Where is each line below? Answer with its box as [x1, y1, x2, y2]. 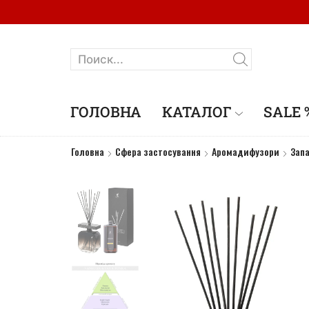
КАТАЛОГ [162, 102, 232, 121]
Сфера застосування [115, 144, 201, 159]
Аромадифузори [212, 144, 279, 159]
